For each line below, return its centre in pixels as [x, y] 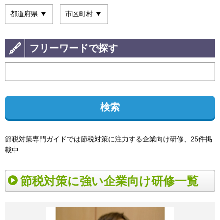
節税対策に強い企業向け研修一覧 [109, 181]
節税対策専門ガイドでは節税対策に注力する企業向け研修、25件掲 [109, 139]
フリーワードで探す [74, 48]
